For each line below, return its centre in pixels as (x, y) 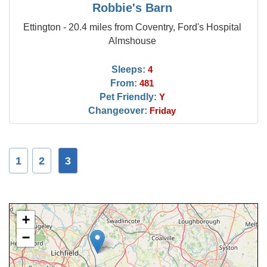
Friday (163, 111)
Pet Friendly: (128, 97)
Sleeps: (129, 69)
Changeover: (118, 110)
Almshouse (132, 41)
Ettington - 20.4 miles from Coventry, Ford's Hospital (132, 27)
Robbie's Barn (132, 8)
